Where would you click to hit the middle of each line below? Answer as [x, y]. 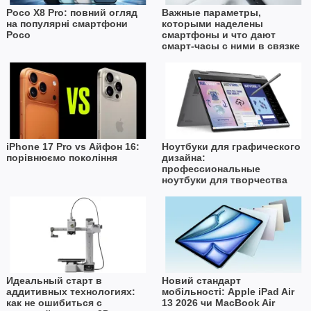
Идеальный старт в [54, 281]
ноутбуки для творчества [224, 180]
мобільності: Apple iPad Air [228, 292]
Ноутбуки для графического [231, 147]
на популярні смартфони [67, 24]
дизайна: [183, 158]
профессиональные [211, 169]
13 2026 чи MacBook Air [218, 303]
